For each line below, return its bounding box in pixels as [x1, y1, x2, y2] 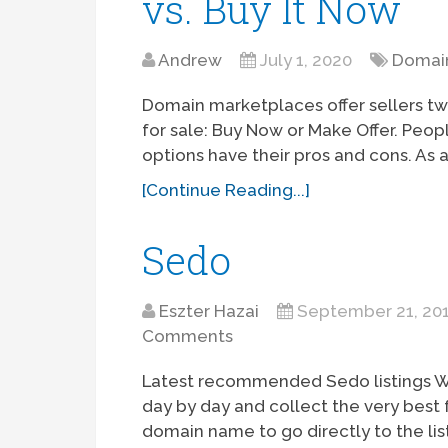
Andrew [158, 50, 223, 71]
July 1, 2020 [260, 50, 353, 71]
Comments [142, 326, 234, 347]
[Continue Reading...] [142, 180, 311, 201]
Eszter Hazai [159, 301, 260, 322]
